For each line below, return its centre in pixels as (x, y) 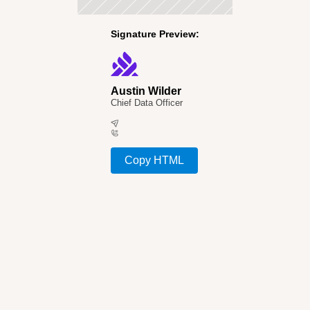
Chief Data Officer (147, 103)
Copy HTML (154, 160)
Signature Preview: (155, 34)
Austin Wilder (146, 91)
